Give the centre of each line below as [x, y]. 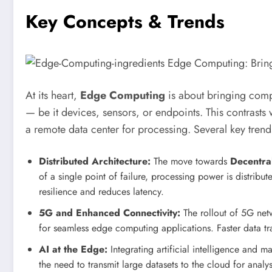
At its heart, [53, 96]
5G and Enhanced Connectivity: [110, 213]
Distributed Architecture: [95, 161]
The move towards [190, 161]
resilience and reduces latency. [101, 192]
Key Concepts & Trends [125, 21]
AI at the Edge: [73, 250]
